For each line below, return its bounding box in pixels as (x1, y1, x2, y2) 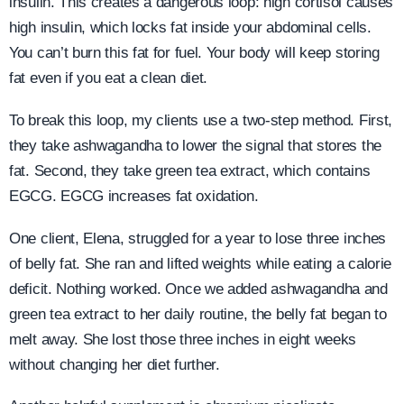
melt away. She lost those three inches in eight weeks (9, 330, 357, 348)
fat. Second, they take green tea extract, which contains (9, 161, 371, 179)
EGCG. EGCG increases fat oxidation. (9, 187, 259, 205)
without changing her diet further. (9, 355, 220, 373)
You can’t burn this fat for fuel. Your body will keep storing (9, 44, 380, 62)
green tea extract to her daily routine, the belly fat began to (9, 305, 387, 323)
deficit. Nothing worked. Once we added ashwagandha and (9, 280, 388, 298)
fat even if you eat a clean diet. (9, 69, 208, 87)
